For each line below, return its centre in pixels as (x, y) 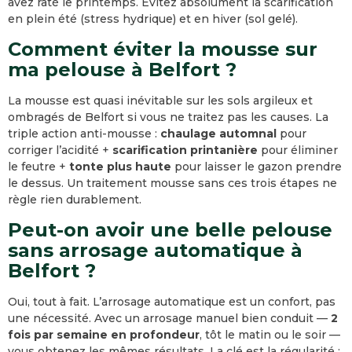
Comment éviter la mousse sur (163, 49)
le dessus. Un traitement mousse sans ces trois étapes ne (172, 183)
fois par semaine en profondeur (104, 335)
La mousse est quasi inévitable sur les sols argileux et (160, 101)
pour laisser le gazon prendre (257, 167)
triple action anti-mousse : (84, 134)
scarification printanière (185, 150)
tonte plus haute (120, 167)
